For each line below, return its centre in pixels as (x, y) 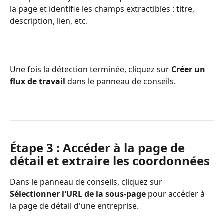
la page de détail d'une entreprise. (74, 206)
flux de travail (38, 82)
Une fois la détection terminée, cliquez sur (91, 70)
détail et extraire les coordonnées (110, 161)
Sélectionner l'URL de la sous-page (78, 194)
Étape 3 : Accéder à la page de (99, 148)
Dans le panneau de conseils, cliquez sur (87, 182)
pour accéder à (176, 194)
